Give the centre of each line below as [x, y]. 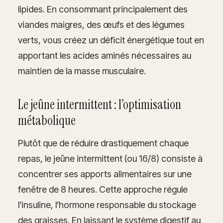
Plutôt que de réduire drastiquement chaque [103, 143]
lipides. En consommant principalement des [103, 9]
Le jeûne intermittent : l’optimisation [100, 104]
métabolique [47, 120]
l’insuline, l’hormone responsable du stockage [107, 205]
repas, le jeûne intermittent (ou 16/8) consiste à [110, 158]
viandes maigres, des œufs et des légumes [101, 24]
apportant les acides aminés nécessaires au [105, 55]
